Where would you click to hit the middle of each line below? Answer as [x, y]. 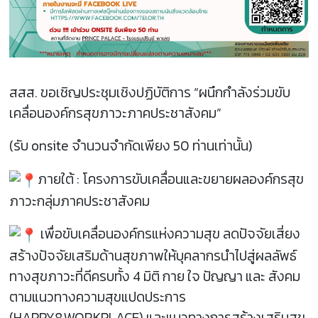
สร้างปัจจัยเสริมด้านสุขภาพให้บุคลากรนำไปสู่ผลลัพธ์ [153, 256]
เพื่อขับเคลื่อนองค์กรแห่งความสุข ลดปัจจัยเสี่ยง [169, 234]
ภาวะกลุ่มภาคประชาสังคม [80, 201]
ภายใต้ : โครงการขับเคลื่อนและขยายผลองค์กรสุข [171, 179]
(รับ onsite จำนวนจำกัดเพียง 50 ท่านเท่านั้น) [131, 146]
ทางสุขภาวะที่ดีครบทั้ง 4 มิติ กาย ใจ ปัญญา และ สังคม [155, 277]
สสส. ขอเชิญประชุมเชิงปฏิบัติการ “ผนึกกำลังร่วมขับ [150, 92]
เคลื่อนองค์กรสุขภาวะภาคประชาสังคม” [116, 113]
